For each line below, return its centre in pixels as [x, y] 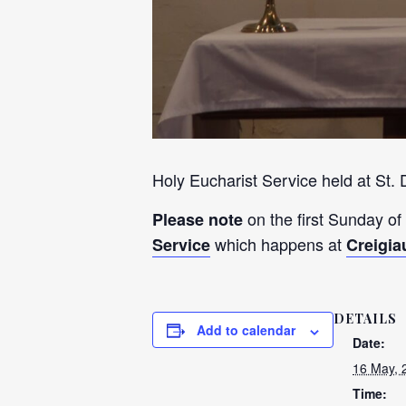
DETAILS [365, 319]
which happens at [278, 244]
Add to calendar [246, 330]
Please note [200, 220]
